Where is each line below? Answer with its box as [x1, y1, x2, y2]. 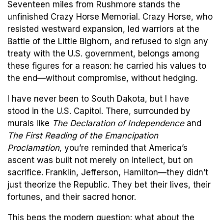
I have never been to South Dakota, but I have [7, 93, 189, 104]
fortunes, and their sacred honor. [7, 192, 136, 202]
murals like [7, 118, 52, 128]
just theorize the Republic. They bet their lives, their [7, 179, 211, 190]
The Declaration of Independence [52, 118, 184, 128]
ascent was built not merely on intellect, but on [7, 155, 193, 165]
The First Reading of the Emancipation [7, 130, 158, 140]
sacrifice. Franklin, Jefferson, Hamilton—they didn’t [7, 167, 208, 177]
